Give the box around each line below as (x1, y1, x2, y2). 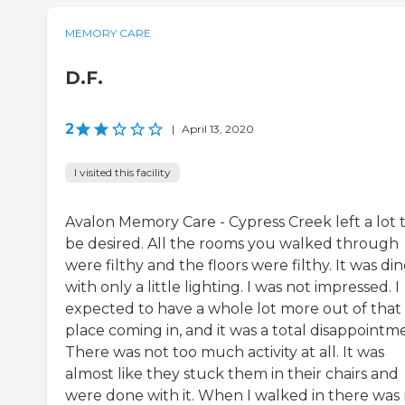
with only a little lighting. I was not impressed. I (65, 278, 400, 297)
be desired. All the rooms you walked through (65, 235, 399, 253)
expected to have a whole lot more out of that (65, 300, 401, 318)
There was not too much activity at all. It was (65, 344, 384, 362)
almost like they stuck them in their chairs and (65, 365, 399, 383)
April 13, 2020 (182, 122, 254, 137)
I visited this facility (74, 165, 171, 180)
